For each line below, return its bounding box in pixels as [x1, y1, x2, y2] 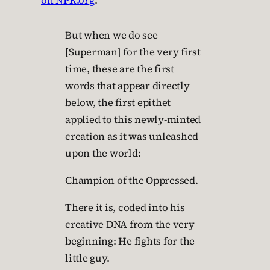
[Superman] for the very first [65, 45, 201, 59]
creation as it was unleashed [65, 130, 198, 143]
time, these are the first [65, 62, 174, 76]
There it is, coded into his [65, 200, 185, 215]
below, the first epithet [65, 96, 171, 110]
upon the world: [65, 146, 141, 160]
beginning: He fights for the [65, 234, 195, 248]
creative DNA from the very [65, 217, 195, 231]
